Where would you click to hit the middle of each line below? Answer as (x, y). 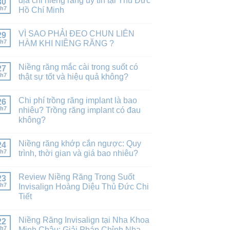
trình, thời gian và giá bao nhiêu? (78, 153)
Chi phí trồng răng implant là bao (78, 100)
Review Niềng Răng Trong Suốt (76, 177)
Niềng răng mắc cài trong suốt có (78, 67)
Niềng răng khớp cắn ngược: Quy (80, 143)
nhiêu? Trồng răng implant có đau (79, 110)
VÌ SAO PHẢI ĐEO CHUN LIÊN (76, 33)
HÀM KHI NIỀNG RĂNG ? (66, 43)
